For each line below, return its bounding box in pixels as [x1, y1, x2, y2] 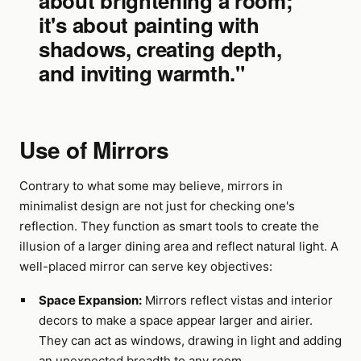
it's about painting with [39, 10, 259, 39]
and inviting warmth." [39, 58, 245, 88]
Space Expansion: [38, 293, 142, 308]
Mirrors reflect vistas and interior [141, 293, 333, 308]
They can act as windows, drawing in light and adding [38, 333, 342, 348]
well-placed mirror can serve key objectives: [19, 259, 272, 274]
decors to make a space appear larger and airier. [38, 313, 313, 328]
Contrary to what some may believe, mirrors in [19, 178, 283, 193]
